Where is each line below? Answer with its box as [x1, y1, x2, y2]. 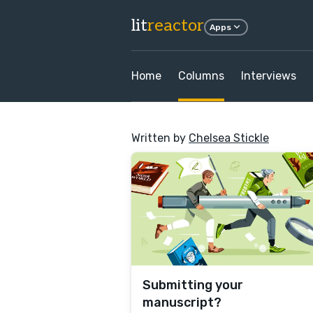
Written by [131, 131, 189, 145]
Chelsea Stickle [189, 131, 269, 145]
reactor [147, 15, 204, 36]
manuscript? [143, 295, 221, 310]
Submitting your [143, 277, 243, 293]
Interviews [241, 69, 296, 82]
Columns [178, 69, 224, 82]
